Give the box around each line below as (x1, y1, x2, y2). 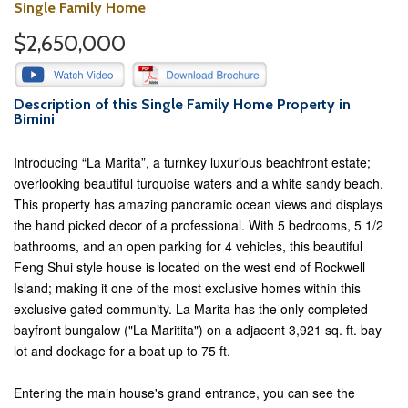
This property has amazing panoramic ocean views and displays (14, 195, 382, 213)
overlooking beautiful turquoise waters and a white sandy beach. (14, 174, 383, 192)
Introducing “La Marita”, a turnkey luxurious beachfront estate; (14, 153, 371, 171)
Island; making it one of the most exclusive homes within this (14, 279, 361, 297)
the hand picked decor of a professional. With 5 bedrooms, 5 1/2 (14, 216, 383, 234)
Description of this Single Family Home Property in (14, 96, 351, 113)
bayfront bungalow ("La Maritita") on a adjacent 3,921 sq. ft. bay (14, 321, 382, 339)
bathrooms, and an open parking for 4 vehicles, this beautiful (14, 237, 362, 255)
